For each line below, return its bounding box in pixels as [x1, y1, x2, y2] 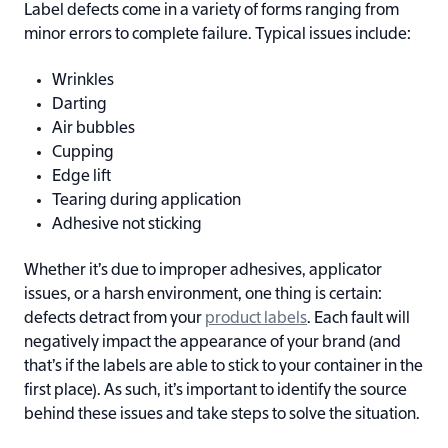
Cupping [52, 144, 114, 161]
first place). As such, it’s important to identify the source [24, 382, 407, 399]
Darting [52, 96, 107, 113]
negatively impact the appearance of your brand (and [24, 334, 401, 351]
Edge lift [52, 168, 111, 185]
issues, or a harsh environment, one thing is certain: [24, 286, 382, 303]
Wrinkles [52, 72, 114, 89]
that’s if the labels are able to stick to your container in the [24, 358, 423, 375]
